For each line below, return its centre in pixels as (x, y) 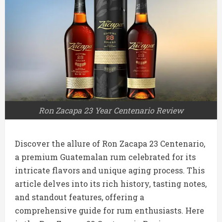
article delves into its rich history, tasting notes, (111, 184)
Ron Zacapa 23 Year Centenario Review (111, 111)
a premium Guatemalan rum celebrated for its (105, 157)
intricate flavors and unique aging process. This (110, 170)
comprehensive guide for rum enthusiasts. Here (110, 211)
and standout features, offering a (80, 197)
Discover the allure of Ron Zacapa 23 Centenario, (110, 144)
